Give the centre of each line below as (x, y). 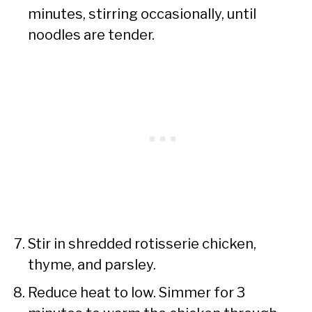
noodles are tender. (91, 34)
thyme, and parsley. (92, 264)
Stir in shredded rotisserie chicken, (142, 243)
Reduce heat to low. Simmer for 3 (136, 292)
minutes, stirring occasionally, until (142, 14)
